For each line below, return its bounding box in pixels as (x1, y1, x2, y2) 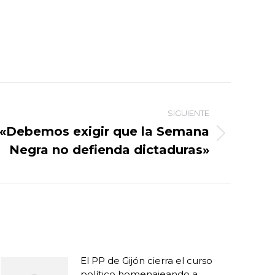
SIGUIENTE (168, 108, 209, 118)
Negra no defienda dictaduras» (9, 142, 209, 157)
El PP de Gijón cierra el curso (80, 255, 212, 266)
